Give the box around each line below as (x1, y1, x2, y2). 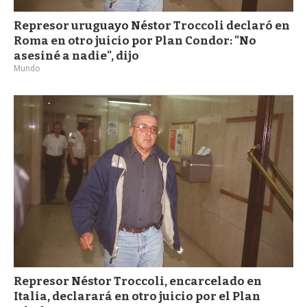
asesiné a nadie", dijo (14, 49, 139, 64)
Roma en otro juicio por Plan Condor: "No (14, 34, 256, 49)
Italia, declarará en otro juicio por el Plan (14, 289, 260, 304)
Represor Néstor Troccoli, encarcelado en (14, 274, 262, 289)
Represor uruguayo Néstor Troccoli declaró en (14, 19, 290, 34)
